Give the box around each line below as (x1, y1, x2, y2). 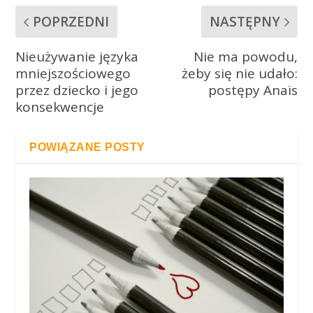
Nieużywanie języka (15, 48, 139, 66)
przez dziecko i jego (15, 81, 139, 100)
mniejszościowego (15, 64, 131, 83)
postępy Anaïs (208, 81, 298, 100)
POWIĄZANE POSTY (29, 141, 145, 154)
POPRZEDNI (33, 13, 110, 31)
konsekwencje (15, 98, 105, 117)
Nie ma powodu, (193, 48, 298, 66)
